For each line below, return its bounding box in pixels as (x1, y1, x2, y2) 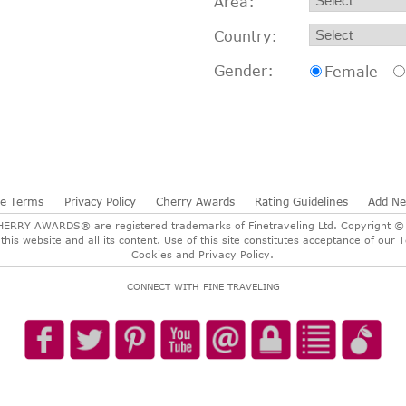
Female (324, 63, 379, 80)
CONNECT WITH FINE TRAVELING (126, 281, 280, 292)
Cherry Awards (155, 195, 235, 208)
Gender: (214, 63, 275, 79)
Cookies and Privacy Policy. (131, 248, 275, 260)
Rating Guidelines (255, 195, 349, 208)
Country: (214, 28, 278, 44)
